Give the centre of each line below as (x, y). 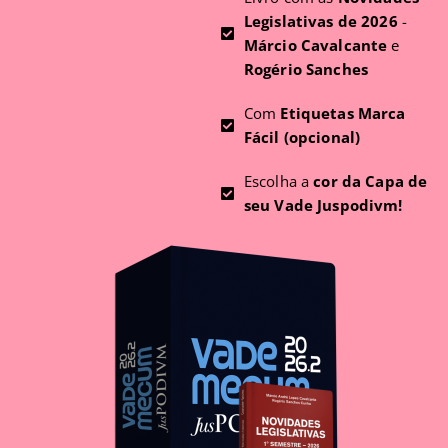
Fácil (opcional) (302, 137)
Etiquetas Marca (343, 113)
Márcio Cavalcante (315, 45)
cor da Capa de (370, 181)
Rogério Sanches (305, 69)
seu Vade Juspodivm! (323, 205)
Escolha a (278, 181)
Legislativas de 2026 (320, 21)
